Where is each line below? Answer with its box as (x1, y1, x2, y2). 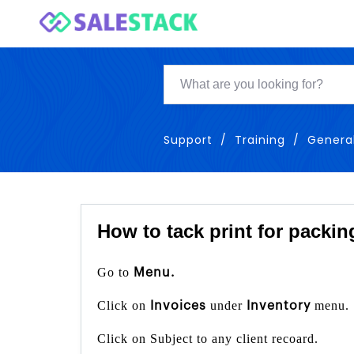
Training (235, 132, 285, 149)
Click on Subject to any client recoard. (97, 332, 318, 346)
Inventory (247, 299, 314, 313)
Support (164, 132, 213, 149)
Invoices (150, 299, 210, 313)
